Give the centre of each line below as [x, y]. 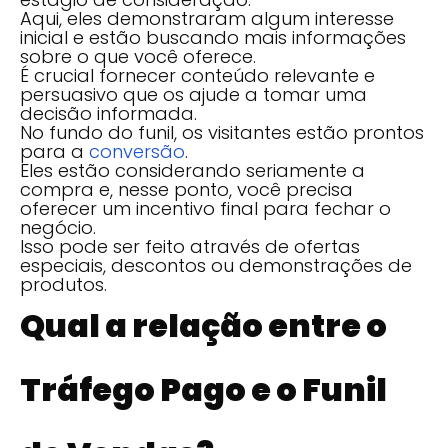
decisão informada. [108, 113]
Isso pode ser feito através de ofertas [190, 246]
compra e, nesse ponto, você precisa [186, 189]
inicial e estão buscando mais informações [213, 37]
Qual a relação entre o [203, 325]
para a [54, 151]
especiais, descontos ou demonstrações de [216, 265]
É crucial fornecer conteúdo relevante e [197, 75]
